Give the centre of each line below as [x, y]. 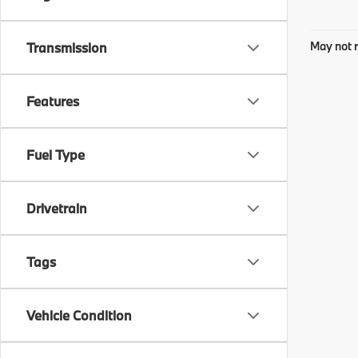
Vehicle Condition [79, 315]
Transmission [67, 48]
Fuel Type [56, 155]
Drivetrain [57, 208]
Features [53, 101]
